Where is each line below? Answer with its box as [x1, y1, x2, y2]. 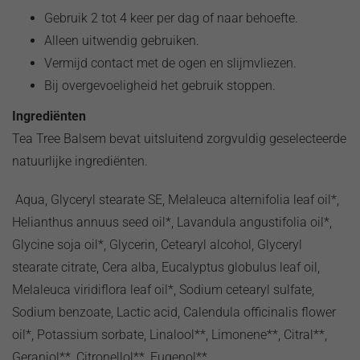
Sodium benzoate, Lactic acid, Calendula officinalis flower [12, 304, 336, 320]
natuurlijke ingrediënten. [12, 153, 148, 169]
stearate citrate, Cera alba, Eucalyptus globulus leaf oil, [12, 259, 320, 275]
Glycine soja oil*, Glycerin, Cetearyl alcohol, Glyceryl [12, 236, 302, 252]
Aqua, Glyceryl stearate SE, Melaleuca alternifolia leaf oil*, [12, 191, 339, 207]
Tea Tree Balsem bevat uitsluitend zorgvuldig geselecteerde [12, 130, 346, 146]
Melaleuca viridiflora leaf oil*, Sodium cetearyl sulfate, [12, 281, 314, 297]
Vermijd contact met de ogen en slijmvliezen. [44, 55, 297, 71]
